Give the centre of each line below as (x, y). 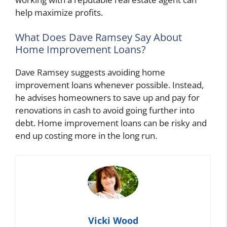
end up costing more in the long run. (86, 136)
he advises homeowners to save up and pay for (107, 98)
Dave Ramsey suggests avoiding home (90, 72)
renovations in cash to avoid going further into (105, 110)
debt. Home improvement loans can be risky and (111, 123)
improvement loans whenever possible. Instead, (109, 85)
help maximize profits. (59, 12)
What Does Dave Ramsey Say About (99, 37)
